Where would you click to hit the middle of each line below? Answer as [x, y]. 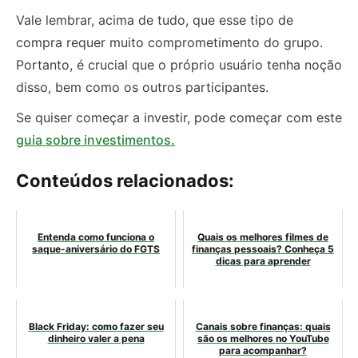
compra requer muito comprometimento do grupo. [169, 42]
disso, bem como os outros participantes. [142, 87]
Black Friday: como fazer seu [96, 326]
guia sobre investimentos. [95, 139]
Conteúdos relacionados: [125, 180]
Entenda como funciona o [96, 237]
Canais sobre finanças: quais [263, 326]
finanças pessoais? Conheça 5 [263, 249]
